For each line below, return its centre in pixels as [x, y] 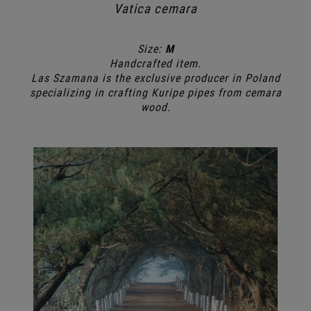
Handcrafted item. [155, 64]
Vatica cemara [155, 9]
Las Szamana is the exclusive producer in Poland [155, 78]
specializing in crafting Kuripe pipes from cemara [155, 93]
